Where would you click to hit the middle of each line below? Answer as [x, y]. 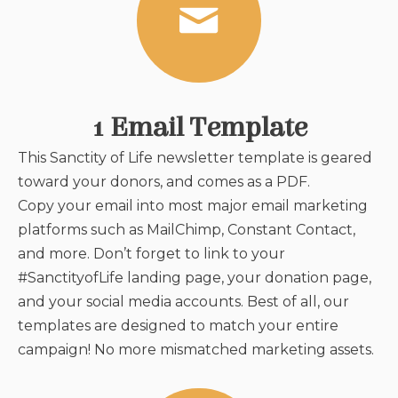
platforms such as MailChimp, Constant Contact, [187, 229]
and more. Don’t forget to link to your [151, 253]
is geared [338, 157]
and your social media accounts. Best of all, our [183, 301]
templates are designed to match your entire [178, 325]
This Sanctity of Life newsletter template [161, 157]
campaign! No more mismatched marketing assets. [196, 349]
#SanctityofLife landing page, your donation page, [195, 277]
